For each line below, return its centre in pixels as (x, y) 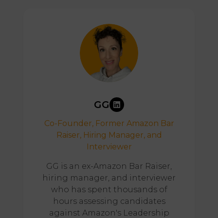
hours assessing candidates (109, 201)
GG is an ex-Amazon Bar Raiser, (109, 166)
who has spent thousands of (109, 190)
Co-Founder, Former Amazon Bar (109, 124)
